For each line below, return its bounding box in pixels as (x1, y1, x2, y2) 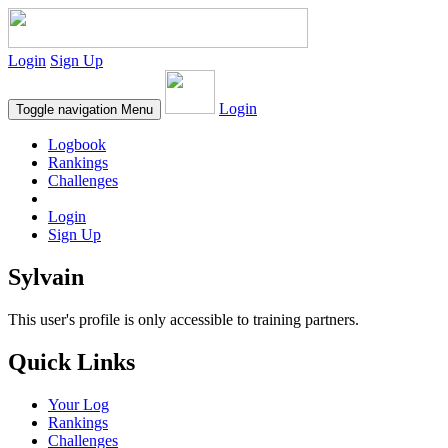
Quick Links (8, 348, 135, 375)
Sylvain (8, 263, 84, 290)
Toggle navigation (16, 102, 117, 117)
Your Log (48, 395, 109, 413)
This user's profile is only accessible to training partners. (8, 310, 359, 328)
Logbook (48, 136, 106, 153)
